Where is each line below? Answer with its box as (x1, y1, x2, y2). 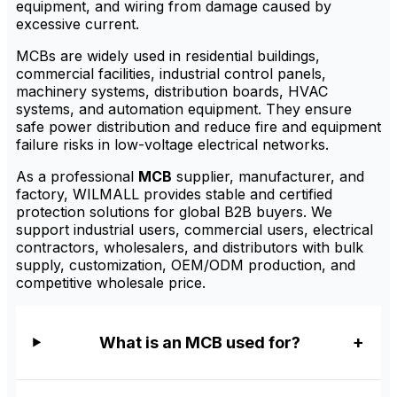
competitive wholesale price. (16, 274, 206, 292)
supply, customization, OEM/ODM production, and (16, 256, 355, 274)
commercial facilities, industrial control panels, (16, 65, 326, 82)
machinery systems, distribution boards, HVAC (16, 82, 328, 100)
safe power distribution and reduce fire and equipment (16, 118, 381, 136)
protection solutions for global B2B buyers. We (16, 203, 332, 221)
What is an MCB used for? (99, 332, 301, 352)
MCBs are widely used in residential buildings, (16, 47, 320, 65)
